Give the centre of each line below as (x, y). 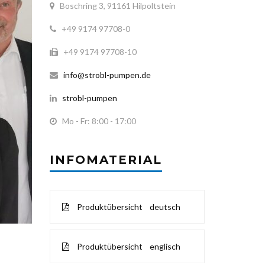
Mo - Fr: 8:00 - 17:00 (96, 121)
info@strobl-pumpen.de (105, 75)
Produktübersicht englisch (127, 246)
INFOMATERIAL (106, 160)
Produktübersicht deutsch (127, 207)
